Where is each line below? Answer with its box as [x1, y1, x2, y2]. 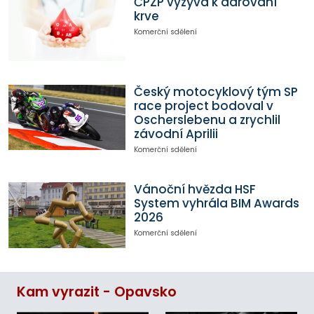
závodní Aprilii [133, 125, 218, 142]
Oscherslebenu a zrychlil [133, 111, 280, 128]
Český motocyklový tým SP [133, 83, 298, 100]
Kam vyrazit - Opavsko [17, 282, 177, 302]
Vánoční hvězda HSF [133, 181, 256, 198]
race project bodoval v [133, 97, 273, 114]
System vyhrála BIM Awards [133, 195, 299, 212]
